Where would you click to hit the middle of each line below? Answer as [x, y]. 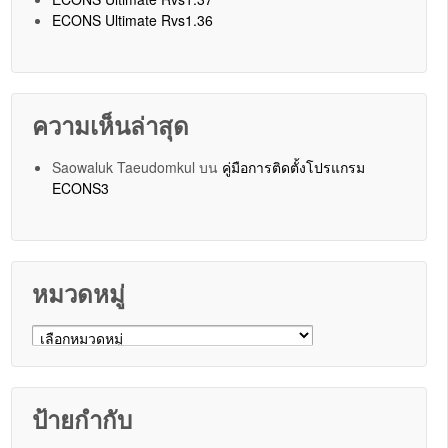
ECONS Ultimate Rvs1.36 [133, 19]
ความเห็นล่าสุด [111, 124]
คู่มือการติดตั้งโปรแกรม [294, 166]
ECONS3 [81, 187]
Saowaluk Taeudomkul [124, 166]
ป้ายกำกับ [82, 418]
